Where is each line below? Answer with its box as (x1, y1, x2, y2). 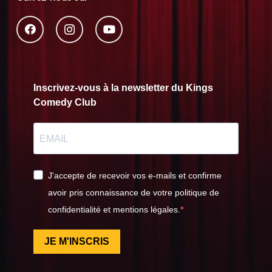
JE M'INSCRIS (44, 236, 109, 247)
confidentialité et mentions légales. (48, 204, 180, 214)
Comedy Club (33, 97, 97, 108)
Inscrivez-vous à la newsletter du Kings (33, 83, 213, 93)
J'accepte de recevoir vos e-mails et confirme (48, 170, 222, 180)
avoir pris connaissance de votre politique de (48, 187, 219, 197)
